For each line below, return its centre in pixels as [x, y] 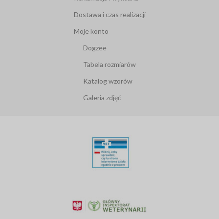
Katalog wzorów [108, 81]
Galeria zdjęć [102, 98]
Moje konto [91, 31]
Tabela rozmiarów [109, 65]
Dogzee [95, 48]
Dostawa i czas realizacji [109, 15]
